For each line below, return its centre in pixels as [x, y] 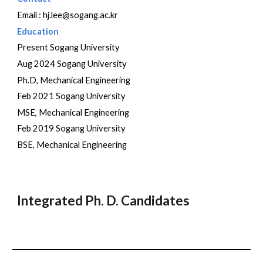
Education [38, 31]
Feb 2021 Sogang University [72, 96]
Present [33, 48]
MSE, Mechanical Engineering [73, 112]
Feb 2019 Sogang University [72, 129]
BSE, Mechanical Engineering [72, 145]
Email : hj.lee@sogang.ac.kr [68, 15]
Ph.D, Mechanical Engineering [74, 80]
